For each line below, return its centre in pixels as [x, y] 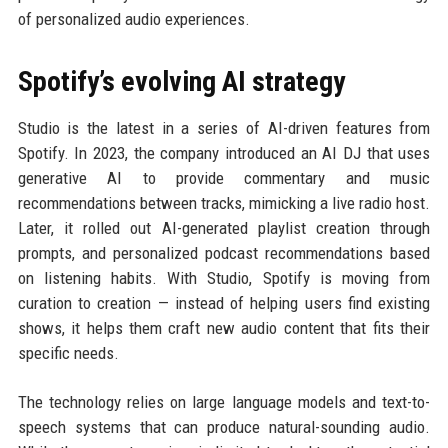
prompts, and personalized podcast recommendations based [224, 252]
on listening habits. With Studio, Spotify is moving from [224, 277]
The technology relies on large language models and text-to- [224, 401]
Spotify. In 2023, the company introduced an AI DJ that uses [224, 152]
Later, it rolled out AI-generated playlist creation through [224, 227]
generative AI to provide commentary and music [224, 177]
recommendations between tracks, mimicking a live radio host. [224, 202]
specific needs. [68, 352]
